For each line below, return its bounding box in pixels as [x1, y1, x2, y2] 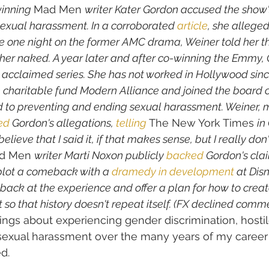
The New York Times [147, 116, 257, 130]
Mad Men [34, 3, 85, 16]
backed [166, 149, 204, 162]
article [177, 19, 208, 32]
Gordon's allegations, [10, 116, 116, 130]
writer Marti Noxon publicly [34, 149, 166, 162]
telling [116, 116, 147, 130]
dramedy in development [112, 165, 234, 178]
